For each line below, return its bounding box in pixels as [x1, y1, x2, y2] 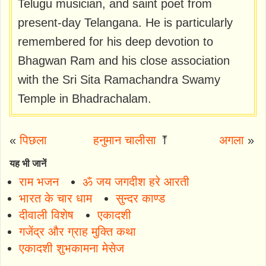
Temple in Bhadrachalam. [18, 92, 151, 106]
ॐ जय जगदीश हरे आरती [83, 175, 189, 189]
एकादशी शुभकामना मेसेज [19, 242, 124, 255]
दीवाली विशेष [19, 208, 74, 222]
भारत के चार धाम [19, 192, 92, 205]
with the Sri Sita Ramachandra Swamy [18, 73, 220, 87]
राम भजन [19, 175, 59, 189]
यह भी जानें [9, 159, 46, 169]
